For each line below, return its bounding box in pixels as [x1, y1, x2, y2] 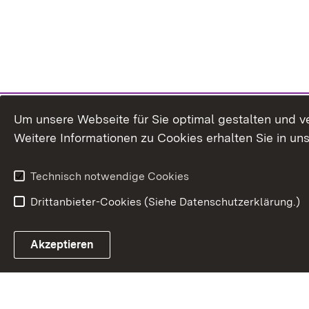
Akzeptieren [30, 238, 94, 251]
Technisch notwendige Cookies [30, 170, 189, 183]
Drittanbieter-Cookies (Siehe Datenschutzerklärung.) [30, 195, 300, 208]
